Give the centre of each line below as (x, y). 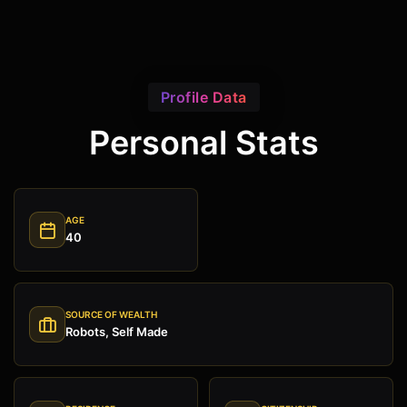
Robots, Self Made (117, 332)
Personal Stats (203, 143)
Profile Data (203, 98)
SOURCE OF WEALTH (111, 315)
